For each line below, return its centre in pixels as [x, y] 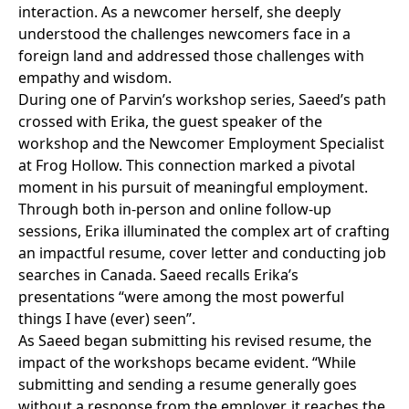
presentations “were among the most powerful [181, 297]
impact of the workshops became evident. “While [187, 362]
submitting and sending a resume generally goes [188, 384]
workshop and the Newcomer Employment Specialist [201, 143]
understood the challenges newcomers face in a [184, 34]
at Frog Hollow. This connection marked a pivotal [187, 165]
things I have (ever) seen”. [107, 319]
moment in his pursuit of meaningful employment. [193, 187]
